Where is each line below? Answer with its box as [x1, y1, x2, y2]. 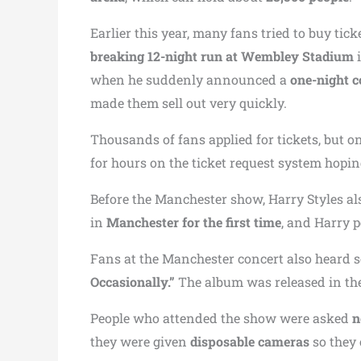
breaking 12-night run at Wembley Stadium [90, 48, 354, 64]
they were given [90, 333, 190, 350]
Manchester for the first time [106, 214, 281, 230]
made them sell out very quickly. [90, 94, 287, 111]
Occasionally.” [90, 273, 175, 290]
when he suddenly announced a [90, 71, 290, 88]
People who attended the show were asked [90, 309, 352, 326]
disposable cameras [190, 333, 309, 350]
